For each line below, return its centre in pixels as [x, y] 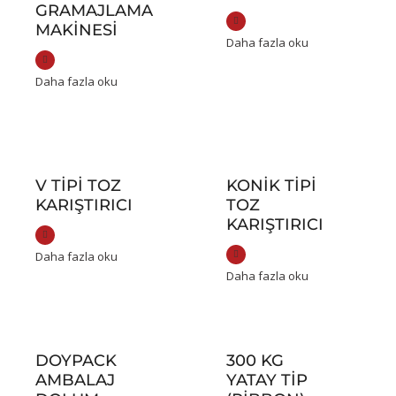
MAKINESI [76, 30]
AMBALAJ [75, 381]
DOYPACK [76, 361]
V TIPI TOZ [78, 186]
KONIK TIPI [272, 186]
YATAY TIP [267, 381]
